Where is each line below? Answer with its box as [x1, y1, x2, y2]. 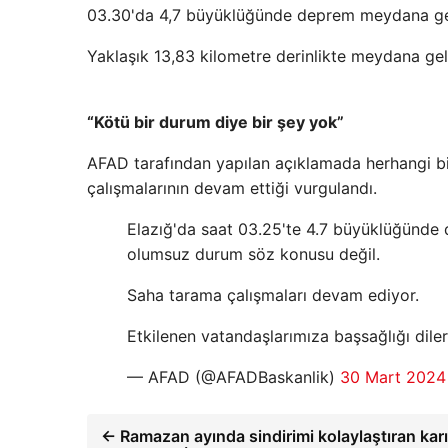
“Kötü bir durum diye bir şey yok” [87, 112, 344, 133]
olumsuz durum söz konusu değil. [127, 244, 380, 265]
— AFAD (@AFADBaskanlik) [127, 367, 340, 388]
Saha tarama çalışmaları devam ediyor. [127, 285, 419, 306]
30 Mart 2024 [340, 367, 446, 388]
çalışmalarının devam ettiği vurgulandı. [87, 178, 377, 199]
